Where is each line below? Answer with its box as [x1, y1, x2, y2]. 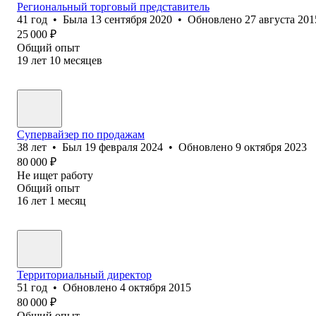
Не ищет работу [17, 169, 93, 181]
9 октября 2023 [236, 140, 307, 153]
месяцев [63, 54, 102, 66]
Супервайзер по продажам [17, 128, 145, 140]
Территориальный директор [17, 268, 152, 281]
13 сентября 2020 [90, 13, 172, 25]
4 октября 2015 [120, 281, 191, 293]
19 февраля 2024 [85, 140, 163, 153]
